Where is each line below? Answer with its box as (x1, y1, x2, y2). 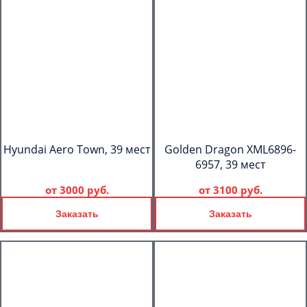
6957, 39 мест (195, 157, 265, 172)
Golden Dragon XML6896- (164, 142, 296, 157)
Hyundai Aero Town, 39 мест (3, 142, 150, 157)
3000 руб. (59, 183, 109, 197)
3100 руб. (212, 183, 262, 197)
